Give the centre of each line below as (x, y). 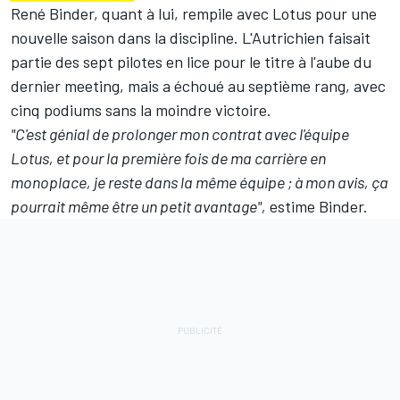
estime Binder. (317, 207)
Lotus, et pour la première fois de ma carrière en (168, 158)
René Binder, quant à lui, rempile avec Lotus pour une (194, 14)
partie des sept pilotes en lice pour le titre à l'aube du (191, 62)
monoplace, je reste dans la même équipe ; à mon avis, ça (200, 183)
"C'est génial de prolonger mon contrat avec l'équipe (180, 134)
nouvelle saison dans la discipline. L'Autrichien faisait (191, 38)
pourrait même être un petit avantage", (138, 207)
